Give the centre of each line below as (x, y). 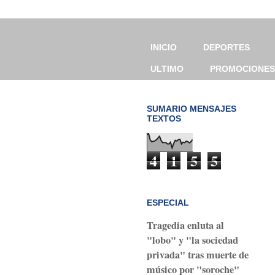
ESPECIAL (168, 203)
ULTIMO (167, 69)
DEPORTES (227, 48)
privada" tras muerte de (198, 255)
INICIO (164, 48)
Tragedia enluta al (185, 226)
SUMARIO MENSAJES (192, 108)
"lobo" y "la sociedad (192, 240)
